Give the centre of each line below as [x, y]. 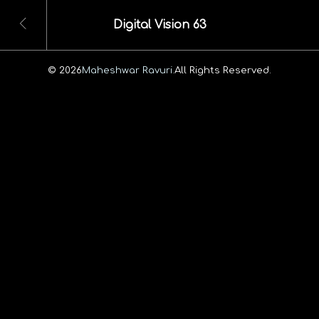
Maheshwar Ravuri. [128, 70]
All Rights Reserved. [223, 70]
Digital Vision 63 [159, 25]
